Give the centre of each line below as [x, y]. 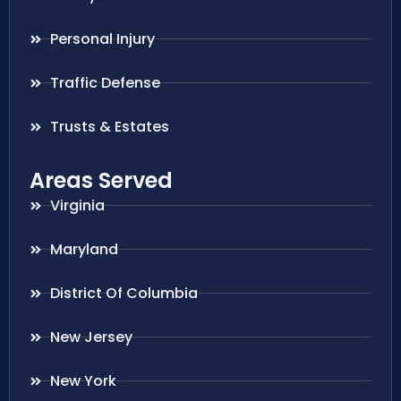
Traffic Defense [105, 82]
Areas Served [101, 180]
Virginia [77, 205]
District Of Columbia [124, 293]
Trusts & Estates [109, 126]
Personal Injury [102, 38]
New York [83, 380]
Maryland [84, 249]
